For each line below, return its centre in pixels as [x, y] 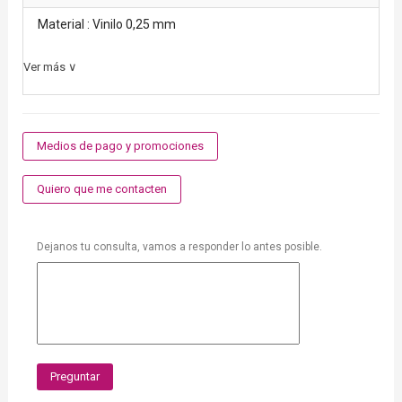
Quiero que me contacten [101, 189]
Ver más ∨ [50, 67]
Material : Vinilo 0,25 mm [106, 25]
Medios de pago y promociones [120, 146]
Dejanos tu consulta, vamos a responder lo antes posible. [179, 247]
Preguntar [74, 377]
